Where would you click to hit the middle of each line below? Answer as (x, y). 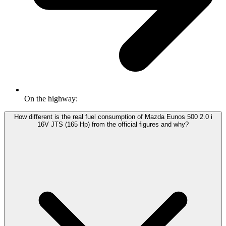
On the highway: (51, 99)
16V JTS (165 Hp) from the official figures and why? (113, 125)
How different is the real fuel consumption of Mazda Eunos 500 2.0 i (113, 117)
